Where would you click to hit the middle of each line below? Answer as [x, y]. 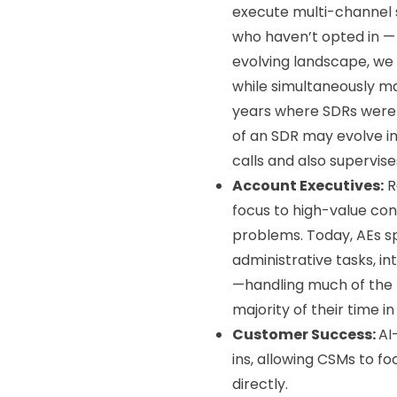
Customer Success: [305, 335]
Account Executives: [308, 186]
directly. [260, 385]
